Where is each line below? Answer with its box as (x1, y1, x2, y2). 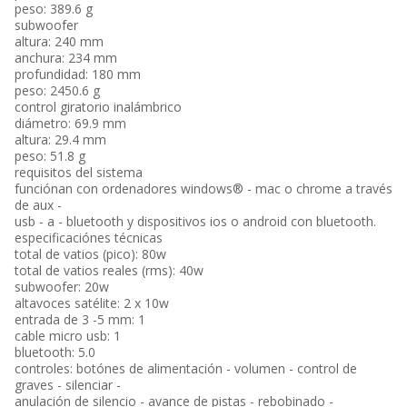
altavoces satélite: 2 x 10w (15, 294, 169, 312)
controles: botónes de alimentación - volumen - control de (15, 360, 357, 377)
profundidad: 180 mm (15, 65, 141, 83)
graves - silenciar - (15, 376, 121, 393)
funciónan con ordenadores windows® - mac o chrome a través (15, 180, 392, 197)
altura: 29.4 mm (15, 131, 106, 148)
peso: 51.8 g (15, 147, 85, 164)
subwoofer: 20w (15, 278, 109, 295)
